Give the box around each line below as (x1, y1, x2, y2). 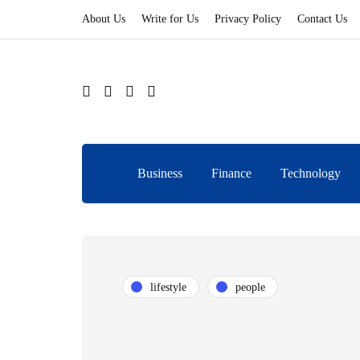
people (235, 280, 265, 293)
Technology (280, 166, 341, 180)
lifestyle (150, 280, 186, 293)
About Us (82, 13, 125, 25)
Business (137, 166, 182, 180)
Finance (211, 166, 252, 180)
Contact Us (297, 13, 347, 25)
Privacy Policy (215, 13, 281, 25)
